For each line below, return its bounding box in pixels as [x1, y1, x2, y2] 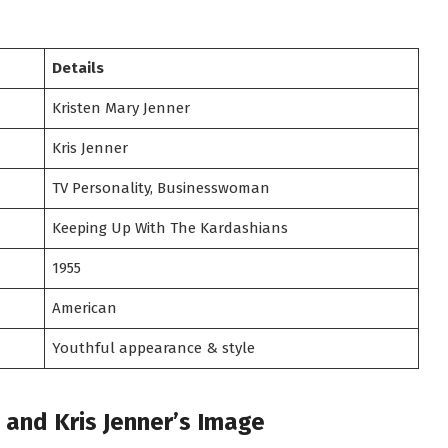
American [52, 298, 118, 317]
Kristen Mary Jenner [52, 98, 191, 117]
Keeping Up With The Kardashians [52, 218, 289, 237]
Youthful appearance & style [52, 338, 256, 357]
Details [52, 58, 105, 77]
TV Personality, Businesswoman [52, 178, 271, 197]
